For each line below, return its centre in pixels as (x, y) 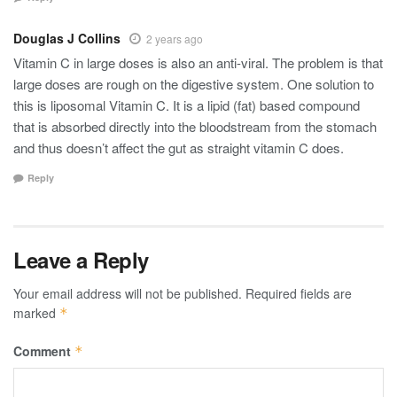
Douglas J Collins (67, 39)
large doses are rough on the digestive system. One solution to (194, 84)
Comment (44, 350)
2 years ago (175, 39)
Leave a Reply (81, 259)
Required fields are (299, 293)
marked (36, 312)
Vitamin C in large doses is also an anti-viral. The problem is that (198, 63)
